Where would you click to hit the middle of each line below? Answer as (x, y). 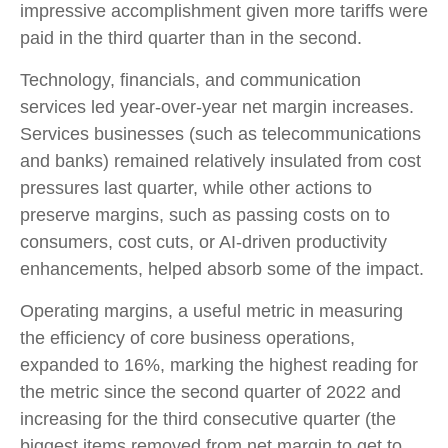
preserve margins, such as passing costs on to (205, 215)
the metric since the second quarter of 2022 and (210, 392)
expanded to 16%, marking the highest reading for (219, 365)
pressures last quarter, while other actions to (196, 188)
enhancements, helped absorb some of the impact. (222, 269)
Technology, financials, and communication (190, 80)
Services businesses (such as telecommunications (220, 134)
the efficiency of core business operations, (187, 338)
